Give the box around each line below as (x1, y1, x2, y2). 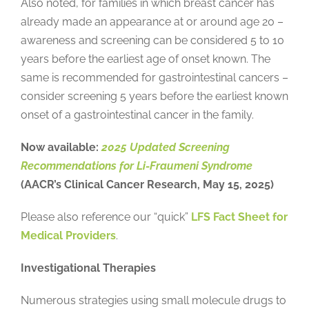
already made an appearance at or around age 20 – (20, 15, 283, 29)
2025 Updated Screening (101, 141, 230, 154)
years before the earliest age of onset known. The (20, 52, 270, 66)
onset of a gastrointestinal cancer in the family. (20, 108, 254, 122)
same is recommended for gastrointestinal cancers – (20, 71, 288, 85)
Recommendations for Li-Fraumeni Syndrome (20, 159, 252, 173)
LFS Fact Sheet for (190, 210, 288, 224)
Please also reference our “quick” (20, 210, 191, 224)
